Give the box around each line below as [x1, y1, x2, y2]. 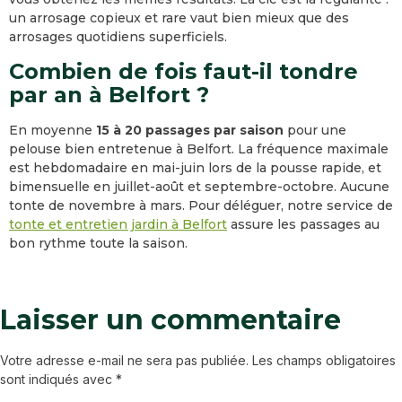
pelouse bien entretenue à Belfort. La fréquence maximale [9, 141, 389, 157]
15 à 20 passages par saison [96, 122, 284, 138]
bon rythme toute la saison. [9, 235, 188, 251]
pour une [284, 122, 346, 138]
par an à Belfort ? [9, 82, 209, 108]
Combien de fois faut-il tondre [9, 58, 358, 84]
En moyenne [9, 122, 96, 138]
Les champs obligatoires [252, 353, 396, 368]
